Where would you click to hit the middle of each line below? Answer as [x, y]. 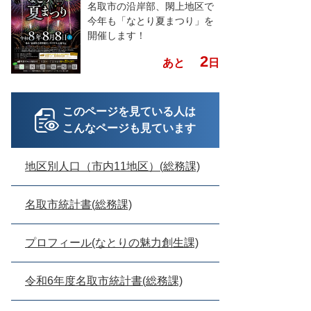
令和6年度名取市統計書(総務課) [104, 281]
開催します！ [117, 35]
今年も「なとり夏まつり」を [151, 21]
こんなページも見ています [129, 128]
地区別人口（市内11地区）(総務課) [112, 167]
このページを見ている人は [129, 112]
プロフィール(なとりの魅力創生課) [112, 243]
